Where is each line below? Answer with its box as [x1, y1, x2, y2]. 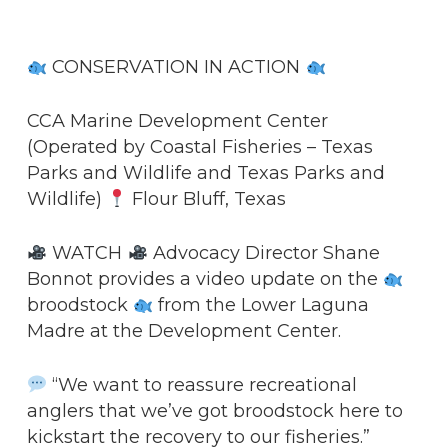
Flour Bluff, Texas [127, 188, 287, 210]
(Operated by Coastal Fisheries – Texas [26, 136, 373, 158]
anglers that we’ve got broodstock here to [26, 400, 403, 422]
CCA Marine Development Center [26, 110, 328, 132]
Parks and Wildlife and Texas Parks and [26, 162, 385, 184]
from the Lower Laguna [153, 294, 370, 316]
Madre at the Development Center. [26, 320, 341, 342]
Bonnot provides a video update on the [26, 268, 383, 290]
